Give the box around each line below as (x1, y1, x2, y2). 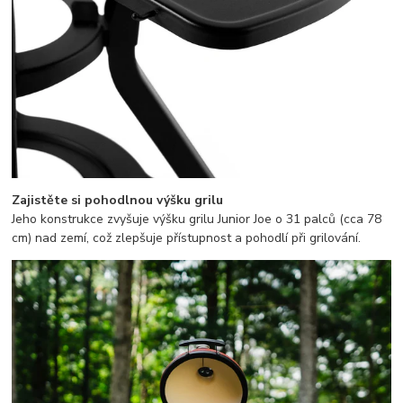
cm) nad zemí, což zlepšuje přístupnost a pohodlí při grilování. (12, 229, 362, 247)
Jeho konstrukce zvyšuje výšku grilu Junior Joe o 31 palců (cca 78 (12, 210, 382, 228)
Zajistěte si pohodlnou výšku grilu (12, 192, 224, 210)
